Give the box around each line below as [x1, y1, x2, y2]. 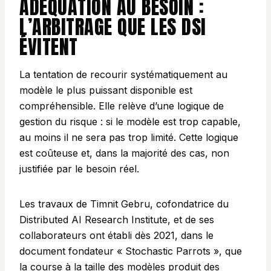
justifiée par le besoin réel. [19, 163, 139, 175]
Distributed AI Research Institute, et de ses [19, 214, 214, 226]
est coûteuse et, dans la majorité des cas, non [19, 147, 229, 160]
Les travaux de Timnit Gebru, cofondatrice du [19, 198, 229, 211]
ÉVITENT [19, 32, 78, 62]
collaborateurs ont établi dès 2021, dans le [19, 229, 214, 242]
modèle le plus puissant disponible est [19, 84, 192, 97]
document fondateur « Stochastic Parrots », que [19, 245, 242, 258]
